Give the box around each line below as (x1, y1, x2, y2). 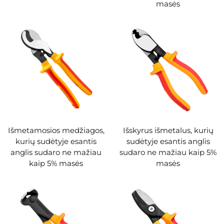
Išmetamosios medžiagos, (7, 125, 104, 135)
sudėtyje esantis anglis (126, 136, 210, 146)
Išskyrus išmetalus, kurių (122, 125, 213, 135)
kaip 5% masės (29, 158, 83, 168)
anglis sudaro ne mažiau (10, 147, 101, 157)
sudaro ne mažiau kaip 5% (119, 147, 216, 157)
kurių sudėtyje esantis (15, 136, 96, 146)
